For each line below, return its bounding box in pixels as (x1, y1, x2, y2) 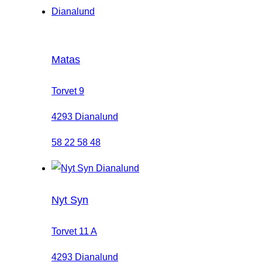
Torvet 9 (51, 85, 84, 96)
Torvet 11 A (51, 226, 97, 236)
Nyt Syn (51, 194, 88, 206)
